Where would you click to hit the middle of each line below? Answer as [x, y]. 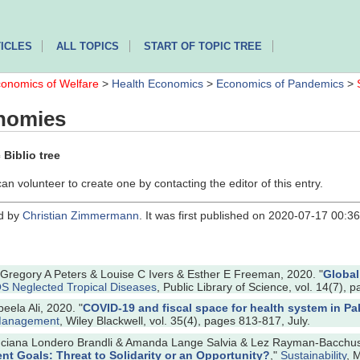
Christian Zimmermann [81, 215]
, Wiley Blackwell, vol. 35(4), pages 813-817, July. [185, 321]
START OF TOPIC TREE [202, 46]
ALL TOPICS [88, 46]
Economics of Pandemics [280, 84]
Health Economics [157, 84]
